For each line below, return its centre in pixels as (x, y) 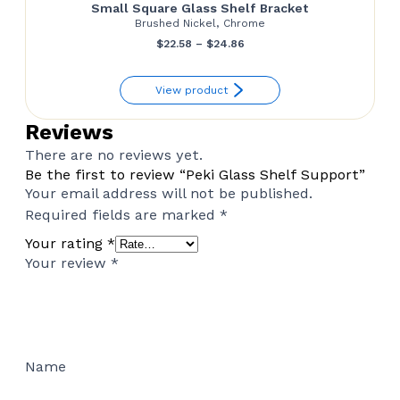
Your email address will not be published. (169, 193)
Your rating (66, 243)
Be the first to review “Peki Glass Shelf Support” (195, 175)
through (266, 118)
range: (261, 68)
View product (192, 90)
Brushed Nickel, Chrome (200, 23)
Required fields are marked (122, 215)
